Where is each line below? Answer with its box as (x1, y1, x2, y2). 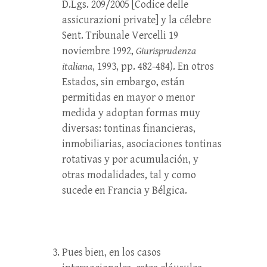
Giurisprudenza (136, 45, 196, 57)
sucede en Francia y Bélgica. (62, 184, 187, 197)
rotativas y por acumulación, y (62, 153, 198, 166)
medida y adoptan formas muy (62, 107, 200, 119)
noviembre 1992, (62, 45, 136, 57)
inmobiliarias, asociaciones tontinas (62, 138, 222, 150)
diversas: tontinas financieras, (62, 122, 195, 135)
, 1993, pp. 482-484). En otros (92, 60, 214, 73)
